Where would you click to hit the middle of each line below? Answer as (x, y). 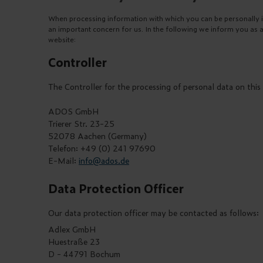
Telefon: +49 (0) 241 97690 (102, 148)
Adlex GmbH (72, 229)
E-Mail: (63, 160)
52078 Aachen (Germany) (97, 136)
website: (62, 39)
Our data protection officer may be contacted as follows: (154, 213)
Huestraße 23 (74, 241)
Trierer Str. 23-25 (81, 123)
